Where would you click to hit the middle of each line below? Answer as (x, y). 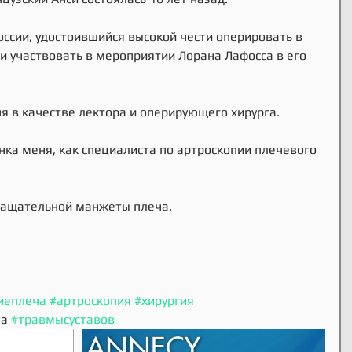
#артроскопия (90, 301)
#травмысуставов (63, 319)
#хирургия (164, 301)
